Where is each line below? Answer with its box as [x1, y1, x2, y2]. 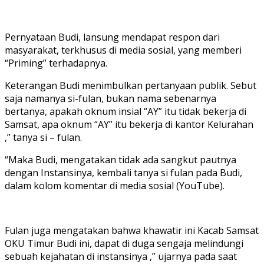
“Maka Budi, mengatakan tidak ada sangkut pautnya [5, 153, 236, 167]
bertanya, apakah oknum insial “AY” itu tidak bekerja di [5, 105, 246, 118]
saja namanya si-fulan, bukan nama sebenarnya [5, 92, 216, 105]
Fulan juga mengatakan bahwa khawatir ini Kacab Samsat [5, 224, 259, 237]
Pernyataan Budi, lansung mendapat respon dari [5, 31, 220, 44]
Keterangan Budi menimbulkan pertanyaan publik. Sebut [5, 79, 256, 93]
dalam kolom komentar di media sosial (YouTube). [5, 179, 225, 193]
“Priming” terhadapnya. [5, 57, 107, 70]
